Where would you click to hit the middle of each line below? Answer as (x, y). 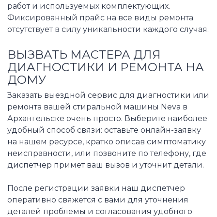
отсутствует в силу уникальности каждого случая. (108, 29)
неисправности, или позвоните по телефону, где (107, 154)
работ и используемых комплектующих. (89, 6)
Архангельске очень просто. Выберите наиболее (107, 119)
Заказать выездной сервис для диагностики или (108, 95)
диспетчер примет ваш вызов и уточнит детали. (106, 165)
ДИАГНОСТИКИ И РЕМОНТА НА (106, 67)
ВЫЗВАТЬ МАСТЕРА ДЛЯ (84, 54)
